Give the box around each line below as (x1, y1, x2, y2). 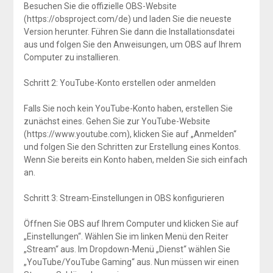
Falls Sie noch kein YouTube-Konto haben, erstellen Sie (23, 103, 233, 113)
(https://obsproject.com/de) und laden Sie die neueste (23, 13, 232, 24)
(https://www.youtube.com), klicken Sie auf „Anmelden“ (23, 129, 236, 139)
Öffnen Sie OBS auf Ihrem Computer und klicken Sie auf (23, 218, 239, 229)
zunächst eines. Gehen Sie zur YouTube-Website (23, 116, 210, 126)
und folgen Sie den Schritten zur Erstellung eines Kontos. (23, 141, 241, 152)
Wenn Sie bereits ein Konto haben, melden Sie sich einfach (23, 154, 247, 165)
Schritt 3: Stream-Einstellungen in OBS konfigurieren (23, 193, 224, 203)
